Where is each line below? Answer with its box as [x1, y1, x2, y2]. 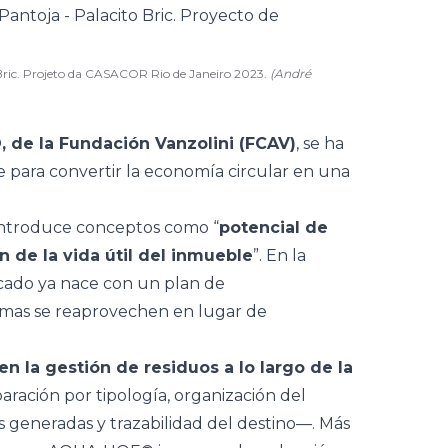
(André [270, 66, 311, 81]
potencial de [219, 218, 328, 237]
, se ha [296, 134, 344, 153]
